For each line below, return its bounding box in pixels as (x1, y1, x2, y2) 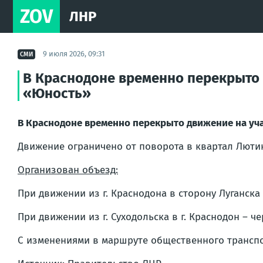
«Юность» (23, 85, 91, 102)
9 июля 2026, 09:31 (43, 49, 105, 58)
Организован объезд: (18, 164, 118, 176)
